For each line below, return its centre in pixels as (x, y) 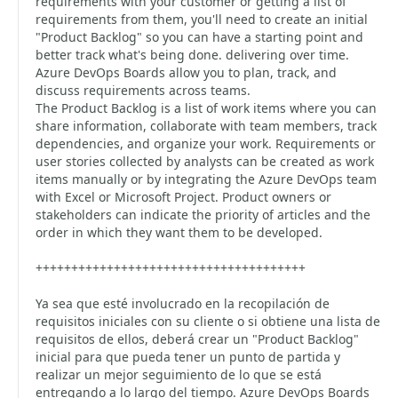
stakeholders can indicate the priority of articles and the (203, 215)
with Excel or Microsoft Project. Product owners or (183, 197)
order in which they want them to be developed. (179, 232)
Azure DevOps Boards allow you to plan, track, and (186, 72)
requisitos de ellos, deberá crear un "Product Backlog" (197, 339)
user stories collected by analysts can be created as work (205, 161)
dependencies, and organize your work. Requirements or (206, 143)
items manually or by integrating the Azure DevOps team (206, 179)
